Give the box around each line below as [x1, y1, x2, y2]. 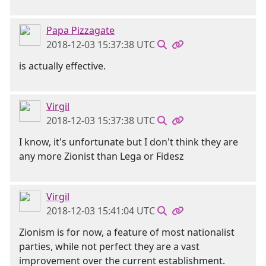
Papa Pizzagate [46, 24, 115, 37]
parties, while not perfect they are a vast [19, 240, 199, 253]
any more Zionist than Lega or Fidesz [19, 150, 184, 163]
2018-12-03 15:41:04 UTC [46, 204, 155, 217]
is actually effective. [19, 59, 106, 72]
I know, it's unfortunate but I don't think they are [19, 135, 238, 148]
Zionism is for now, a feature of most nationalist [19, 226, 235, 239]
